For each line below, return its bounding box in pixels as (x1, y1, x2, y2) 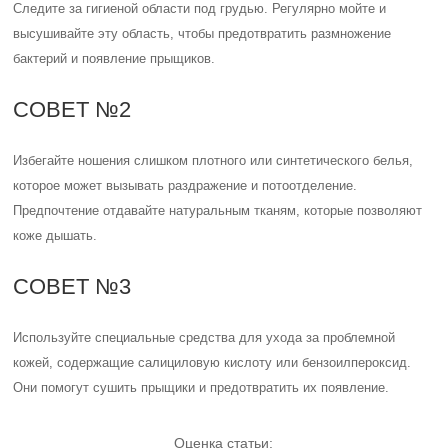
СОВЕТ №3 (13, 274, 132, 299)
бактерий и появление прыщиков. (13, 51, 216, 66)
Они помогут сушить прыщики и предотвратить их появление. (13, 380, 390, 395)
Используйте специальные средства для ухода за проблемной (13, 330, 396, 345)
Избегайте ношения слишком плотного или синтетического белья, (13, 153, 414, 168)
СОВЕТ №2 (13, 97, 132, 122)
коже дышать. (13, 228, 98, 243)
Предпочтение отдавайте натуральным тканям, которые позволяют (13, 203, 423, 218)
